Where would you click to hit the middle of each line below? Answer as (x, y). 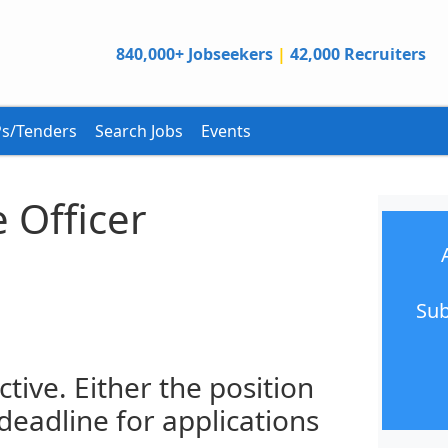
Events (226, 131)
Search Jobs (139, 131)
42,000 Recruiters (357, 53)
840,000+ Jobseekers (194, 53)
